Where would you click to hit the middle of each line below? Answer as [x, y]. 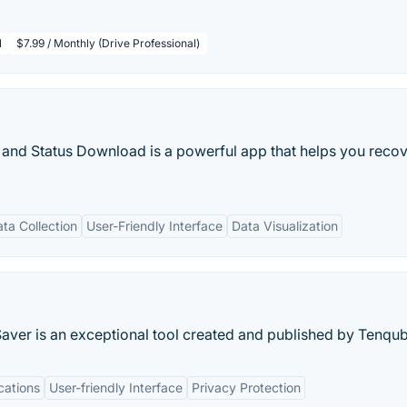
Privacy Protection [246, 387]
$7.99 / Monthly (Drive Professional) [108, 43]
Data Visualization [285, 226]
